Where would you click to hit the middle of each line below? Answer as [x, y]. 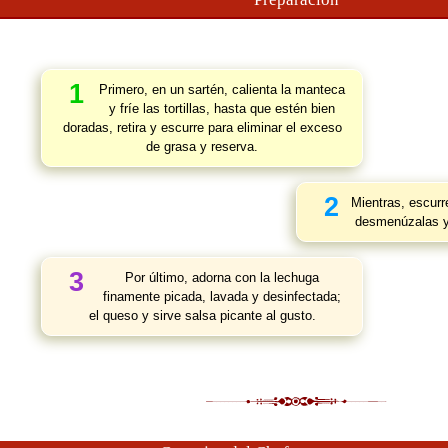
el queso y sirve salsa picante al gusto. [202, 315]
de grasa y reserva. [202, 146]
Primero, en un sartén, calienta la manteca [221, 89]
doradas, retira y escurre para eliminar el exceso [202, 127]
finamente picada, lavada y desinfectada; [221, 296]
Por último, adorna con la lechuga [221, 277]
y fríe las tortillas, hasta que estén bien [221, 108]
